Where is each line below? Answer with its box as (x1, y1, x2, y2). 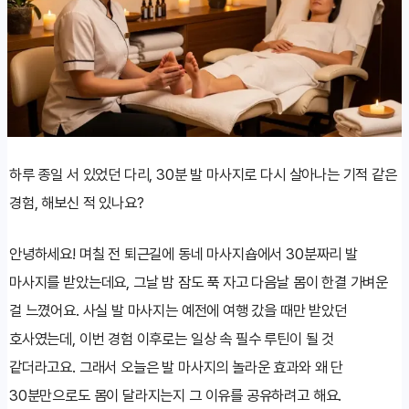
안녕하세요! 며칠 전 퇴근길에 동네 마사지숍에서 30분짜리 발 (9, 243, 358, 264)
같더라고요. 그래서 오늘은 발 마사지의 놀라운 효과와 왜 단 (9, 356, 344, 377)
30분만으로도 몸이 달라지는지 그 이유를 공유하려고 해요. (9, 384, 342, 405)
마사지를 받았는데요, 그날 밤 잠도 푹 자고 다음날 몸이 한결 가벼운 (9, 271, 389, 292)
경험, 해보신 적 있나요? (9, 192, 144, 213)
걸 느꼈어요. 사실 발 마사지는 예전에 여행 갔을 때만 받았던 (9, 299, 347, 320)
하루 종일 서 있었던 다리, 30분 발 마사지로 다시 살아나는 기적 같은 (9, 163, 397, 184)
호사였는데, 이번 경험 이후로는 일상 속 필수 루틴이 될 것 (9, 328, 335, 349)
